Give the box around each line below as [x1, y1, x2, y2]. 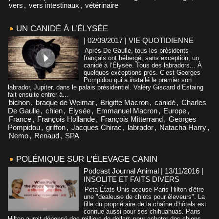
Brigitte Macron [100, 98, 149, 107]
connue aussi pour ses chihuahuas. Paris [84, 207, 200, 215]
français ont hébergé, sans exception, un [84, 54, 199, 62]
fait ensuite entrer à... [8, 90, 68, 98]
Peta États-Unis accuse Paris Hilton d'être [85, 185, 204, 193]
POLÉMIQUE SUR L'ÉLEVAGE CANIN [16, 154, 157, 164]
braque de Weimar [36, 98, 94, 107]
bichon [9, 98, 30, 107]
